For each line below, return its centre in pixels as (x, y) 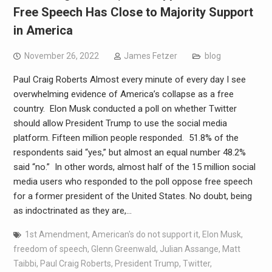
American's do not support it (145, 235)
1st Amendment (56, 235)
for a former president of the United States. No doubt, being (132, 196)
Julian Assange (189, 249)
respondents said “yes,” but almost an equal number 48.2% (129, 153)
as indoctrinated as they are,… (72, 211)
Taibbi (25, 264)
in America (43, 31)
